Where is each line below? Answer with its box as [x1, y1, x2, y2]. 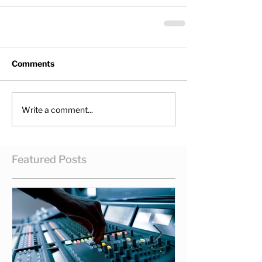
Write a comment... [22, 104, 93, 115]
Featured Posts [12, 153, 87, 166]
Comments [12, 58, 54, 68]
